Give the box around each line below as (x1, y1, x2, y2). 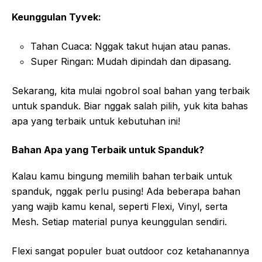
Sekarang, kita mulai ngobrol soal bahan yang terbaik (12, 84, 250, 96)
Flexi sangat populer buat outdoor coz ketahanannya (12, 244, 249, 257)
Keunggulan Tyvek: (12, 11, 101, 23)
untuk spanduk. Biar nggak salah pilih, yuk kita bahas (12, 99, 248, 112)
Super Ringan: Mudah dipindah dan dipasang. (30, 55, 231, 67)
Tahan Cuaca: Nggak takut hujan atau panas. (30, 40, 230, 52)
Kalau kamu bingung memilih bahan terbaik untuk (12, 170, 232, 182)
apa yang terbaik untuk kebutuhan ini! (12, 115, 180, 127)
